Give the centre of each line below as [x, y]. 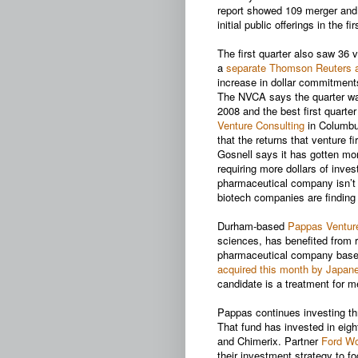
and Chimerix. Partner [269, 340]
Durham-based [253, 225]
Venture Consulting [261, 125]
